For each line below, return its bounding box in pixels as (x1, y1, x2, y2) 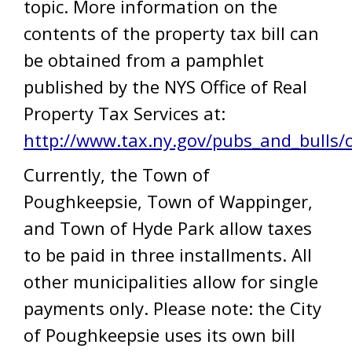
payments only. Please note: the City (24, 296, 321, 320)
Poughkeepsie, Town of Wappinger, (24, 189, 313, 213)
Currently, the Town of (24, 163, 210, 186)
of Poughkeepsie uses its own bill (24, 323, 295, 346)
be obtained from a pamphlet (24, 48, 264, 71)
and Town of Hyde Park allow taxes (24, 216, 312, 240)
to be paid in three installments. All (24, 243, 312, 266)
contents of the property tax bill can (24, 21, 319, 45)
